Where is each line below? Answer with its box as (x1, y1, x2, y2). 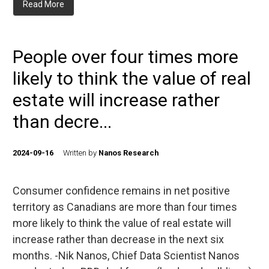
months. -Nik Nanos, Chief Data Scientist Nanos (13, 249, 240, 262)
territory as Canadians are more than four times (13, 201, 237, 213)
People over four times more (13, 46, 238, 67)
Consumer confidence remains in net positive (13, 184, 230, 197)
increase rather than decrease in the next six (13, 233, 224, 246)
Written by (63, 148, 98, 157)
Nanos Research (98, 148, 159, 157)
